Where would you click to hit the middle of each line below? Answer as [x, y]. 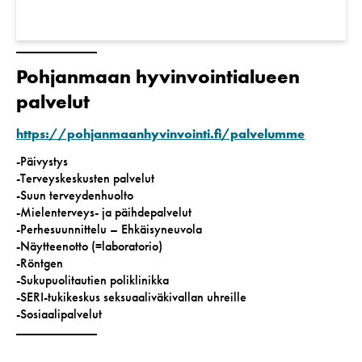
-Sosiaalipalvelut [59, 314]
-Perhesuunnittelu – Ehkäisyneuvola [109, 229]
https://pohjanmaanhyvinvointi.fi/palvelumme [160, 133]
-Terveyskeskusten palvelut [85, 179]
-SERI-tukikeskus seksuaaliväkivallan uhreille [131, 297]
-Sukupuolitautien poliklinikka [93, 280]
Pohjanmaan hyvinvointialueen [158, 77]
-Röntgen [40, 263]
